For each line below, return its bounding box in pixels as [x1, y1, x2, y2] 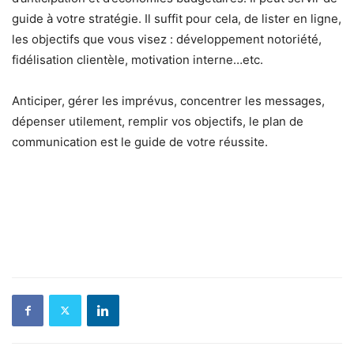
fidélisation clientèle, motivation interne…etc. [12, 51, 263, 67]
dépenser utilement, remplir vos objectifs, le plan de [12, 113, 303, 129]
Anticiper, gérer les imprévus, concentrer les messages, [12, 92, 325, 108]
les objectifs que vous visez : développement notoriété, [12, 31, 322, 47]
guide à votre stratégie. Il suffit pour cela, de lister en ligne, [12, 10, 341, 26]
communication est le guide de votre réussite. [12, 134, 268, 149]
